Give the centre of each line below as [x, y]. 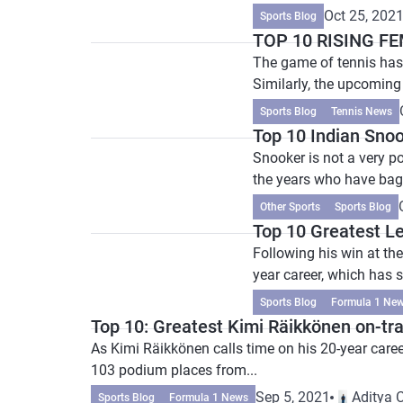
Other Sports [290, 207]
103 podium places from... [174, 370]
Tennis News [362, 112]
